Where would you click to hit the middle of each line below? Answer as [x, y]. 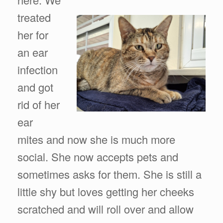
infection [38, 69]
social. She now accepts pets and [98, 156]
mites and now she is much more [96, 139]
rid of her [39, 104]
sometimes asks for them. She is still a [110, 174]
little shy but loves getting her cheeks [106, 191]
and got [35, 87]
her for [33, 34]
